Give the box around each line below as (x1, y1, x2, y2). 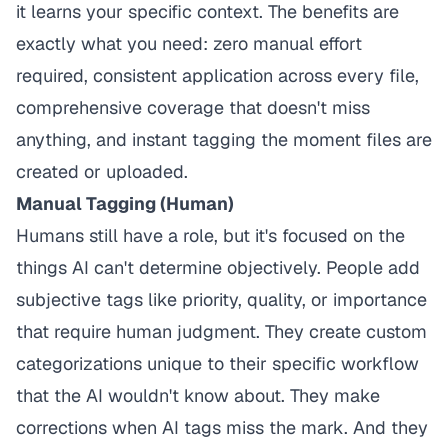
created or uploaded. (16, 160, 188, 183)
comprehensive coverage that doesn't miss (16, 96, 370, 119)
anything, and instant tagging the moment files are (16, 128, 432, 151)
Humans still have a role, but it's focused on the (16, 224, 405, 247)
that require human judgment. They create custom (16, 320, 427, 343)
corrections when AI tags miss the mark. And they (16, 416, 428, 439)
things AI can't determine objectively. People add (16, 256, 420, 279)
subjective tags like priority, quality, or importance (16, 288, 427, 311)
